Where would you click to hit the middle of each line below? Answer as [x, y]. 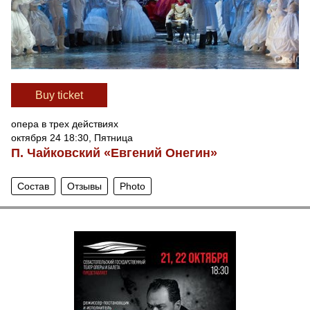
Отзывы [84, 186]
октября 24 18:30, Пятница [72, 138]
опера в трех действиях [65, 124]
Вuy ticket [59, 95]
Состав [33, 186]
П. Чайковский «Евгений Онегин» [114, 153]
